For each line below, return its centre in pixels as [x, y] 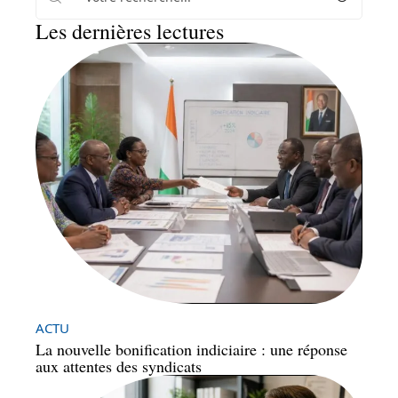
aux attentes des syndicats [119, 366]
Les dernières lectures [130, 31]
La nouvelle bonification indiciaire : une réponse [191, 349]
